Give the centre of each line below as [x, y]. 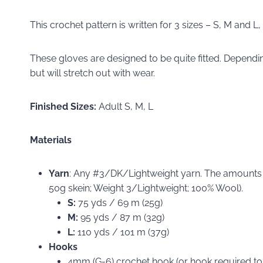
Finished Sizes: [64, 106]
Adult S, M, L [126, 106]
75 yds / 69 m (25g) [120, 203]
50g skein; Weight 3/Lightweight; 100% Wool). [146, 188]
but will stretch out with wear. [92, 73]
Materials [51, 140]
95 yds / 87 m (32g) [122, 217]
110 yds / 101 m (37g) [123, 232]
